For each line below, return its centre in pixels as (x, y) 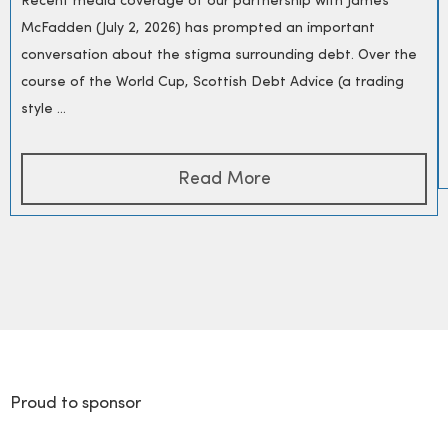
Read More (224, 179)
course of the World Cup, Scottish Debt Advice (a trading (212, 82)
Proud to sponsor (75, 403)
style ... (43, 109)
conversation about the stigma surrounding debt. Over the (219, 55)
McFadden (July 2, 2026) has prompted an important (198, 28)
